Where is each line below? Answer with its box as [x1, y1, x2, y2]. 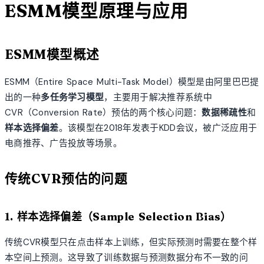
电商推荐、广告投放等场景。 [5, 137, 122, 149]
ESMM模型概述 [5, 46, 100, 62]
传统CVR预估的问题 [5, 170, 128, 187]
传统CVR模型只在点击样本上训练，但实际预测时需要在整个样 [5, 236, 258, 248]
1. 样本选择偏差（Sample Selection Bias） [5, 209, 232, 223]
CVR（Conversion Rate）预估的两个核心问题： [5, 106, 202, 118]
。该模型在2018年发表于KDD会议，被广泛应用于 [58, 121, 258, 134]
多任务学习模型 [41, 91, 104, 103]
